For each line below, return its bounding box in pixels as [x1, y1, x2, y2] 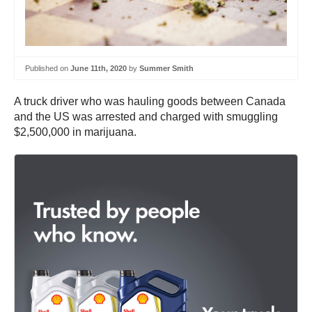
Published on [25, 63, 70, 72]
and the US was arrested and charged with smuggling [14, 111, 278, 123]
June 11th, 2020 [70, 63, 127, 72]
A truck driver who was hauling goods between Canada [14, 95, 286, 108]
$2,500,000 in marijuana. [14, 126, 136, 139]
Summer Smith [139, 63, 194, 72]
